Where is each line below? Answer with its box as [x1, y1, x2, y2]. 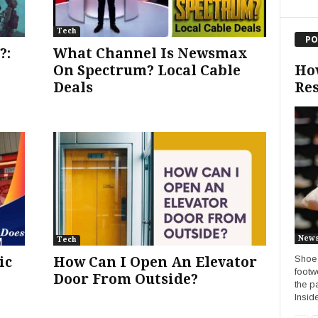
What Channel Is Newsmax [53, 45, 248, 62]
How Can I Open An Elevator [53, 254, 257, 270]
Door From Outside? [53, 271, 198, 287]
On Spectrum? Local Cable [53, 62, 241, 79]
